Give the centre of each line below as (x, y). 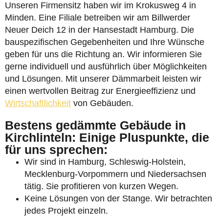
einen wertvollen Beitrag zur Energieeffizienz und (100, 91)
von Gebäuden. (102, 103)
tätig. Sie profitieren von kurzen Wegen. (101, 186)
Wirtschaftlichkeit (38, 103)
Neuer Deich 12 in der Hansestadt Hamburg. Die (99, 30)
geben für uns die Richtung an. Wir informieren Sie (103, 54)
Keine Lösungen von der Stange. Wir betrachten (118, 198)
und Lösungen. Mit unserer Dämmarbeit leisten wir (103, 79)
